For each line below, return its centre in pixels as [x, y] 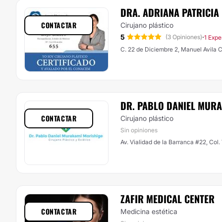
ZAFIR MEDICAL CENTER [167, 199]
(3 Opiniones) [184, 37]
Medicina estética [149, 211]
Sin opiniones [139, 130]
